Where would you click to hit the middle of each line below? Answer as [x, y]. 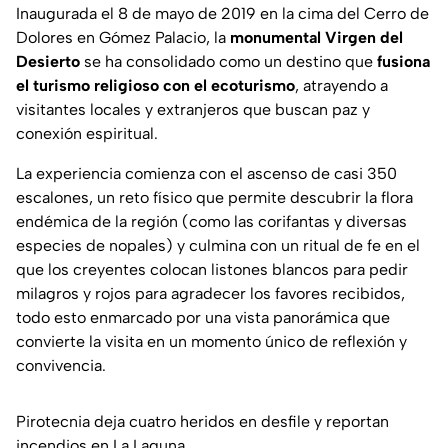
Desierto [48, 62]
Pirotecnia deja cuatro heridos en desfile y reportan [202, 422]
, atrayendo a [341, 86]
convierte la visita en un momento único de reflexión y [211, 342]
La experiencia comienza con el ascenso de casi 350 [206, 174]
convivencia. [61, 366]
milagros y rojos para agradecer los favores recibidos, [210, 294]
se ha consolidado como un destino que [228, 62]
